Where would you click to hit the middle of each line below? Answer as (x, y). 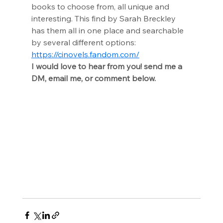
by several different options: (84, 42)
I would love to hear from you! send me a (108, 66)
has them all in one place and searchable (108, 30)
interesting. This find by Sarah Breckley (104, 18)
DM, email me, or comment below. (93, 78)
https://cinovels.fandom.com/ (85, 54)
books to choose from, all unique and (101, 6)
